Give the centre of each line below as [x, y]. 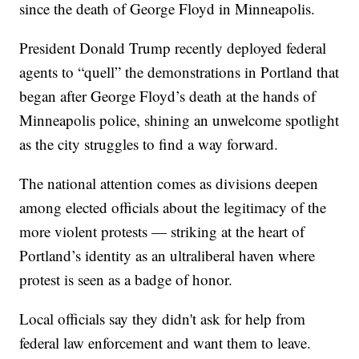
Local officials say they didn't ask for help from [163, 319]
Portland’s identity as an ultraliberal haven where [167, 256]
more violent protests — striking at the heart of [162, 232]
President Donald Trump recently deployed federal [173, 48]
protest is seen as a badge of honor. [126, 280]
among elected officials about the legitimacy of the [173, 208]
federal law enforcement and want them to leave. [165, 343]
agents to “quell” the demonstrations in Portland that [179, 72]
